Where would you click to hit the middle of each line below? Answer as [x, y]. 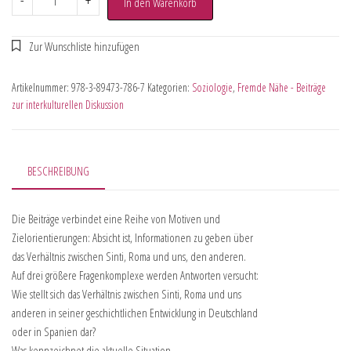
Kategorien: [170, 87]
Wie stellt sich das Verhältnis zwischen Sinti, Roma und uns [127, 294]
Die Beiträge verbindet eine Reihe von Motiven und [116, 219]
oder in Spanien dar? [54, 332]
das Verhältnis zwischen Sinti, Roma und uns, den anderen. [129, 257]
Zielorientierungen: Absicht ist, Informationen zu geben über [132, 238]
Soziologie [212, 87]
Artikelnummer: [42, 87]
